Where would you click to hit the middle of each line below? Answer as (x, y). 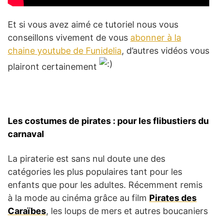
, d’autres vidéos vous (165, 50)
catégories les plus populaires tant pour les (95, 171)
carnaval (26, 134)
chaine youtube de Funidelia (65, 50)
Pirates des (173, 198)
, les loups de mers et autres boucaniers (127, 211)
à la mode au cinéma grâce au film (78, 198)
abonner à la (156, 37)
